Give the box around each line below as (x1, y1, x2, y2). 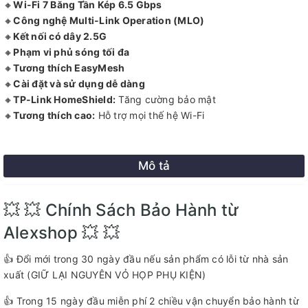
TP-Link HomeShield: (13, 93, 115, 105)
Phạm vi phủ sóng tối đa (13, 46, 129, 58)
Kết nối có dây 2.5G (13, 30, 107, 42)
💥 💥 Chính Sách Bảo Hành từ (3, 200, 239, 220)
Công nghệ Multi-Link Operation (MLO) (13, 14, 205, 26)
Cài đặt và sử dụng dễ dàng (13, 78, 145, 89)
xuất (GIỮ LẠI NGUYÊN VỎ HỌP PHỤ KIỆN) (3, 269, 206, 280)
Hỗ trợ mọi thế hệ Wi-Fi (95, 109, 205, 121)
